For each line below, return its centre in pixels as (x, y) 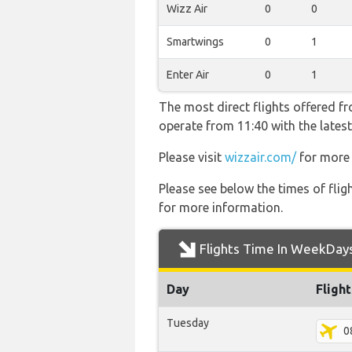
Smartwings (195, 42)
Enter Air (188, 75)
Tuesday (188, 323)
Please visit (192, 157)
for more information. (221, 207)
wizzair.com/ (260, 157)
